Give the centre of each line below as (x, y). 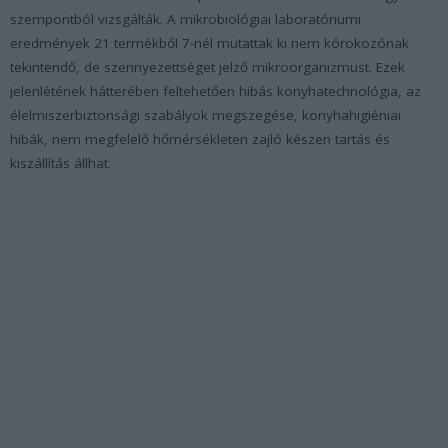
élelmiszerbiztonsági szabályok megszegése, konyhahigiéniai (205, 114)
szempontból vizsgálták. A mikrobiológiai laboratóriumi (185, 18)
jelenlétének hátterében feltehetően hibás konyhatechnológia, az (215, 90)
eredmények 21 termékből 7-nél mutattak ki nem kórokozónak (209, 42)
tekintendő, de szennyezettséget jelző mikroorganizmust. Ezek (207, 66)
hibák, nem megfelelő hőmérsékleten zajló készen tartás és (200, 138)
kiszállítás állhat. (60, 162)
